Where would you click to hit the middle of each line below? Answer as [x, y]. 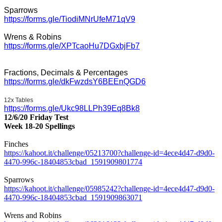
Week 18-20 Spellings [39, 126]
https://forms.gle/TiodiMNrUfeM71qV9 [70, 19]
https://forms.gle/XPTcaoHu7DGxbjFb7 [72, 46]
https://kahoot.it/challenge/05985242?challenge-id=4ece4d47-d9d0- [109, 188]
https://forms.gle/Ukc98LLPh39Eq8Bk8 [72, 108]
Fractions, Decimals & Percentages [66, 72]
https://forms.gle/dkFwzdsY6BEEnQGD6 [75, 81]
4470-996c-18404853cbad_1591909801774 [73, 162]
